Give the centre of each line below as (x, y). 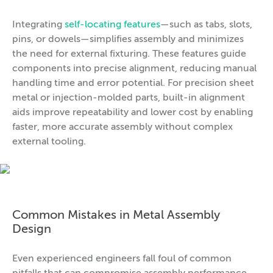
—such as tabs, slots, (206, 25)
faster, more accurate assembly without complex (122, 127)
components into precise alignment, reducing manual (134, 69)
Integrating (38, 25)
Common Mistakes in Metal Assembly (116, 215)
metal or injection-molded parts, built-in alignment (129, 98)
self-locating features (112, 25)
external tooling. (49, 142)
